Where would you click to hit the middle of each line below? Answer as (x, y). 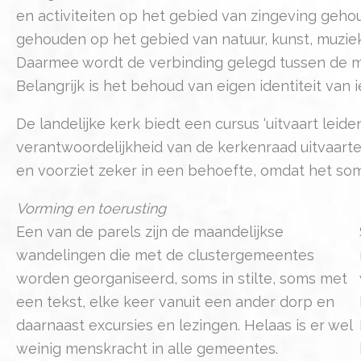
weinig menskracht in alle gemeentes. (147, 348)
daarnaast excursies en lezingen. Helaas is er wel (184, 325)
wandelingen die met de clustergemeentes (165, 255)
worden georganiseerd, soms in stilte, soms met (182, 278)
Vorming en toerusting (91, 208)
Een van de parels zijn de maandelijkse (150, 231)
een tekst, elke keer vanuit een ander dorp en (175, 301)
